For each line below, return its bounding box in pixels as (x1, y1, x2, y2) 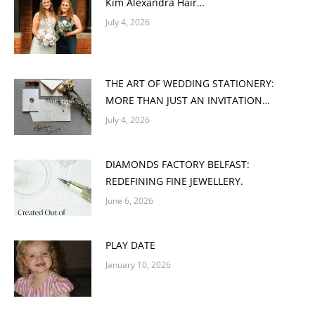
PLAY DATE (105, 238, 155, 252)
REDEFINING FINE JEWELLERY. (105, 174, 243, 188)
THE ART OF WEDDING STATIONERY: (105, 77, 274, 90)
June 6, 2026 (105, 195, 153, 207)
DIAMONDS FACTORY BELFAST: (105, 157, 250, 171)
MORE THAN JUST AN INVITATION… (105, 94, 270, 107)
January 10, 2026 (105, 259, 171, 271)
